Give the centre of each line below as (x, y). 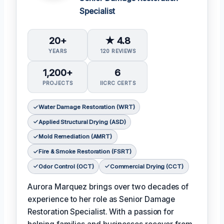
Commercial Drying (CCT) (146, 166)
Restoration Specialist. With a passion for (101, 212)
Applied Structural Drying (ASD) (82, 122)
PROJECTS (58, 83)
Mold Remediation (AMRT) (75, 137)
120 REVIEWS (118, 51)
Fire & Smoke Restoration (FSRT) (85, 152)
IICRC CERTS (118, 83)
